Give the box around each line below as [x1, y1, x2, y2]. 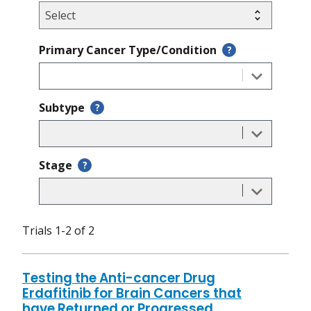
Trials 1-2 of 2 [22, 223, 94, 239]
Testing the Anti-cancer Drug [22, 269, 215, 288]
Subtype [39, 100, 85, 116]
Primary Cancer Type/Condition [39, 42, 217, 58]
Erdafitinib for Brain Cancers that [22, 284, 242, 303]
